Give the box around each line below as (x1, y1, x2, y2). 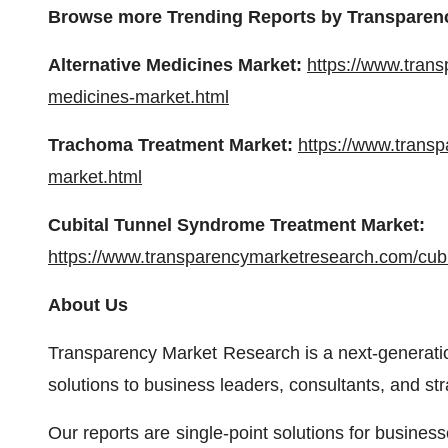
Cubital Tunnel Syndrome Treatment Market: (48, 215, 425, 235)
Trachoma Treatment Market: (48, 135, 298, 155)
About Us (48, 295, 128, 315)
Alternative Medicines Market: (48, 55, 307, 75)
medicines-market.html (48, 87, 229, 107)
